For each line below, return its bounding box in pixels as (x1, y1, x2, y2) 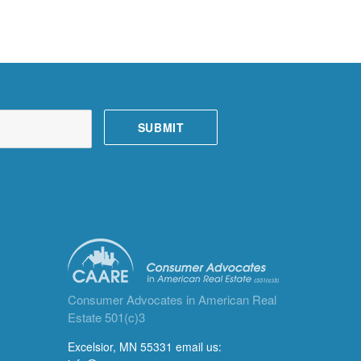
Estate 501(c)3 (67, 308, 145, 326)
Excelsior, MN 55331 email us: (67, 338, 222, 355)
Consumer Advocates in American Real (67, 290, 276, 308)
